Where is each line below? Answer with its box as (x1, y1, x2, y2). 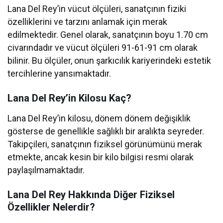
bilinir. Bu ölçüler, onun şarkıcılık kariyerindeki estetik (7, 55, 212, 66)
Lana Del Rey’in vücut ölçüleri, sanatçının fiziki (7, 3, 187, 14)
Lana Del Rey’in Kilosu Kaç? (7, 92, 131, 105)
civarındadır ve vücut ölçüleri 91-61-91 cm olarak (7, 42, 198, 53)
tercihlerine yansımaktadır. (7, 68, 111, 79)
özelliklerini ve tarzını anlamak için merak (7, 16, 168, 27)
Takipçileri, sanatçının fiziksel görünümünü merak (7, 139, 203, 150)
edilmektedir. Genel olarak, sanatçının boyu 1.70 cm (7, 29, 209, 40)
